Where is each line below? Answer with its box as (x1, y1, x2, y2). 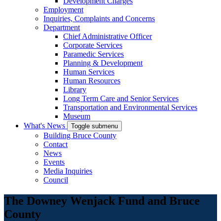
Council (43, 176, 68, 184)
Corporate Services (63, 41, 122, 49)
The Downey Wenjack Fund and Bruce (4, 194, 200, 207)
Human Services (63, 68, 114, 76)
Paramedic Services (63, 50, 124, 58)
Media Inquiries (43, 167, 92, 175)
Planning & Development (63, 59, 143, 67)
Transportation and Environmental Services (63, 103, 197, 111)
